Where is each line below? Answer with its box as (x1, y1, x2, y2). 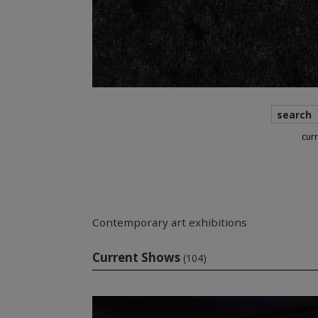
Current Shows (92, 249, 180, 265)
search (277, 108, 312, 121)
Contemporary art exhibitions (92, 215, 247, 229)
